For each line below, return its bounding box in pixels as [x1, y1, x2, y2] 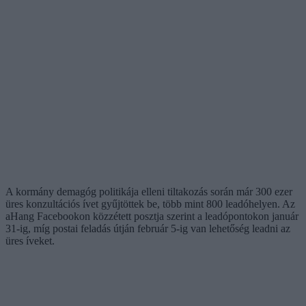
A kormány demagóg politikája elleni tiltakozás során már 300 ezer [5, 185, 292, 197]
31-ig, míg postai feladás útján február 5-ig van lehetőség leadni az [5, 222, 290, 234]
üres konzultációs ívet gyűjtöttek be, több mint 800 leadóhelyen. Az [5, 197, 295, 210]
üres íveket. [5, 234, 55, 247]
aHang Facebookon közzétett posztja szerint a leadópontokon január [5, 210, 298, 222]
